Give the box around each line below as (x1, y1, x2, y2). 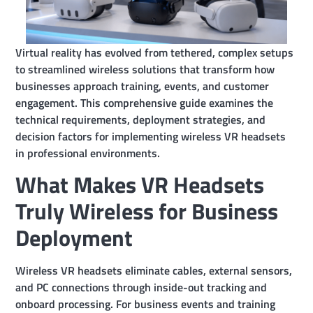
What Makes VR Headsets (15, 168, 265, 202)
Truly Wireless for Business (15, 194, 279, 228)
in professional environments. (15, 145, 161, 161)
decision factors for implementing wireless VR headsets (15, 128, 286, 145)
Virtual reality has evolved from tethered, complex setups (15, 44, 294, 61)
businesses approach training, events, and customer (15, 78, 270, 94)
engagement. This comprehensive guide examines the (15, 94, 274, 111)
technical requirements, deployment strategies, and (15, 111, 266, 128)
